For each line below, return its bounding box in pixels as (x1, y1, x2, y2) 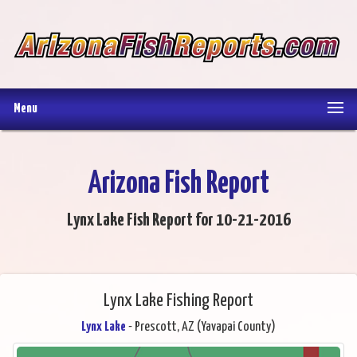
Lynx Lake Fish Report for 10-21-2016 (66, 211, 291, 230)
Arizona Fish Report (88, 170, 269, 200)
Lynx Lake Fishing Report (104, 292, 253, 311)
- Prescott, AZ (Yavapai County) (126, 320, 276, 335)
